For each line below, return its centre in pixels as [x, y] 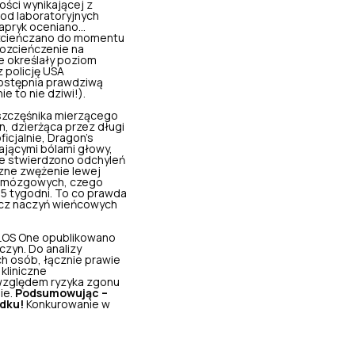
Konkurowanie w [67, 304]
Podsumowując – [61, 293]
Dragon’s [71, 137]
